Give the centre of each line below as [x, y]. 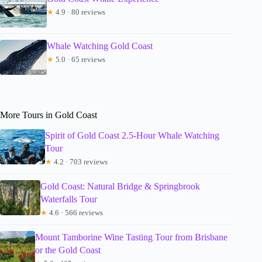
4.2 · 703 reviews [80, 161]
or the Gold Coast [68, 250]
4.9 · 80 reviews [80, 12]
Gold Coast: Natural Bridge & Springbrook [120, 186]
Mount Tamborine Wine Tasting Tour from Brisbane [132, 237]
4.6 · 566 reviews [75, 212]
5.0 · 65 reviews [80, 59]
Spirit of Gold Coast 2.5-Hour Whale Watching [132, 135]
